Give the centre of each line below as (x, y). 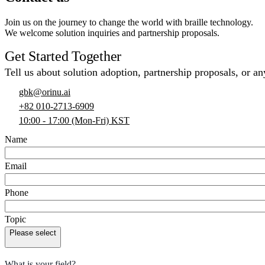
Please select (33, 232)
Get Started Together (63, 56)
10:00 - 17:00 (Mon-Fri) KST (74, 120)
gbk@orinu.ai (45, 92)
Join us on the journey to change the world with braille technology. (129, 22)
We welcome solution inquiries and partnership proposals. (112, 33)
